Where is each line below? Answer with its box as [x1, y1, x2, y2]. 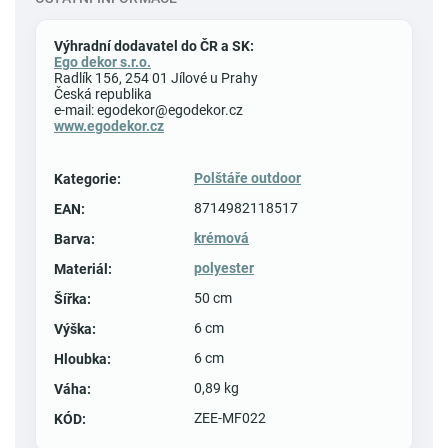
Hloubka [54, 350, 107, 367]
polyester [194, 259, 254, 276]
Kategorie [54, 170, 117, 187]
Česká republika [54, 85, 152, 102]
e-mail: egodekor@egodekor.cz [54, 101, 243, 118]
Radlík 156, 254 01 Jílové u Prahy [54, 69, 258, 86]
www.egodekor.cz [54, 117, 164, 134]
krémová [194, 229, 249, 246]
